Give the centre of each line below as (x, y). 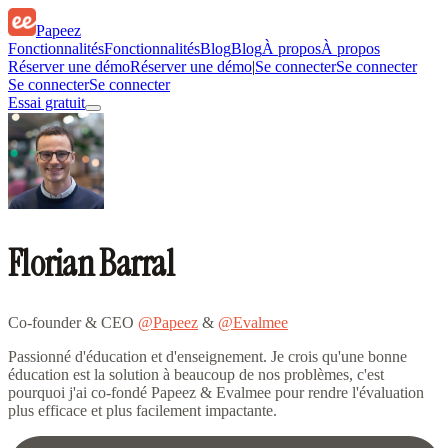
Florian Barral (91, 263)
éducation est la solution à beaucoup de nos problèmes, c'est (196, 374)
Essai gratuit (46, 102)
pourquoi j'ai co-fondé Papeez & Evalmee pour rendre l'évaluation (216, 392)
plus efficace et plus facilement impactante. (142, 410)
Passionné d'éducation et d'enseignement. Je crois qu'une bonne (207, 356)
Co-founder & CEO (73, 322)
